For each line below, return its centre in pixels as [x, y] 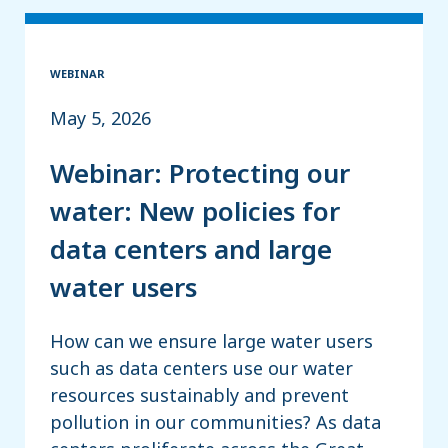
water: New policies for [195, 210]
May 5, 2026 [100, 118]
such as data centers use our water [201, 367]
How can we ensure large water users [211, 340]
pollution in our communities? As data [215, 421]
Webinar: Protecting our [200, 172]
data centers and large [191, 248]
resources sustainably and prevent [199, 394]
